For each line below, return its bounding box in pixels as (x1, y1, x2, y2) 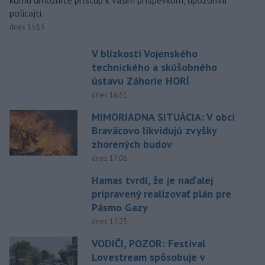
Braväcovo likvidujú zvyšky (91, 124, 216, 138)
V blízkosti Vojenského (91, 47, 198, 61)
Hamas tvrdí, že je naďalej (91, 173, 213, 188)
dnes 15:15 (9, 22, 45, 33)
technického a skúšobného (91, 60, 217, 75)
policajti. (9, 7, 43, 20)
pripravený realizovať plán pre (91, 187, 231, 201)
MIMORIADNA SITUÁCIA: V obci (91, 110, 235, 124)
